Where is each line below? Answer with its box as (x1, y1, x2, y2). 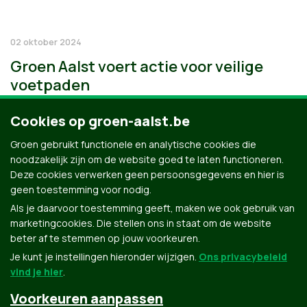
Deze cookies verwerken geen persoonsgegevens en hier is (10, 168, 284, 181)
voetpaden (10, 75, 90, 95)
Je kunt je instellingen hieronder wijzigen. (10, 250, 199, 263)
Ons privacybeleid (199, 250, 287, 263)
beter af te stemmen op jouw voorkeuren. (10, 232, 200, 245)
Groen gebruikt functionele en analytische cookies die (10, 138, 256, 151)
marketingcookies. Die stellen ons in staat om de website (10, 217, 271, 230)
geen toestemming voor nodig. (10, 183, 151, 196)
